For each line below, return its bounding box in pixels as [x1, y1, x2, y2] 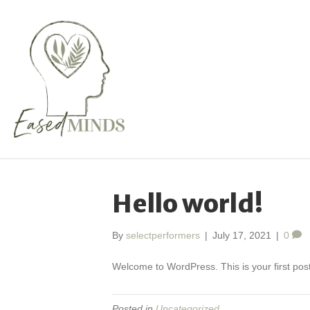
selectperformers [126, 230, 200, 241]
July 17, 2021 [212, 230, 271, 241]
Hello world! [112, 188, 263, 219]
